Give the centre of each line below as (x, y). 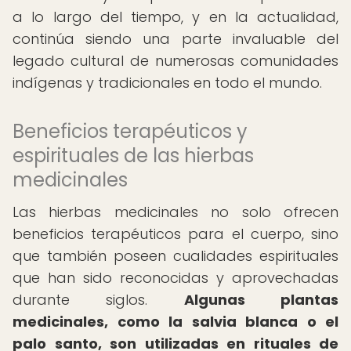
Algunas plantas (261, 300)
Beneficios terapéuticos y (130, 131)
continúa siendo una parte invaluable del (175, 39)
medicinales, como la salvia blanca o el (175, 322)
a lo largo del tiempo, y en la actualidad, (175, 17)
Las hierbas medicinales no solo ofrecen (175, 212)
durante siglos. (98, 300)
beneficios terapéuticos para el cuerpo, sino (175, 234)
